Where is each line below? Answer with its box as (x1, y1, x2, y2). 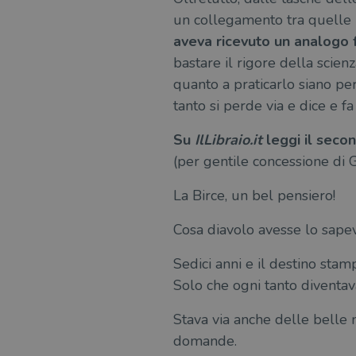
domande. (172, 331, 237, 351)
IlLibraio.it (194, 130, 262, 150)
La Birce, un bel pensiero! (172, 186, 335, 206)
